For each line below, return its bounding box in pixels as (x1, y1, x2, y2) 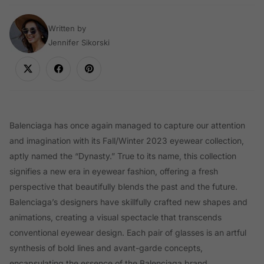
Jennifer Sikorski (48, 37, 110, 47)
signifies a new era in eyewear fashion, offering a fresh (9, 166, 218, 176)
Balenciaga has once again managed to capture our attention (9, 120, 245, 130)
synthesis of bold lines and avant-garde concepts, (9, 242, 203, 253)
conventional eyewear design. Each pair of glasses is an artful (9, 227, 246, 237)
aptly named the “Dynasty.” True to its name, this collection (9, 150, 236, 161)
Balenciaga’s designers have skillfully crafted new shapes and (9, 196, 247, 207)
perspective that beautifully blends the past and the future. (9, 181, 237, 192)
